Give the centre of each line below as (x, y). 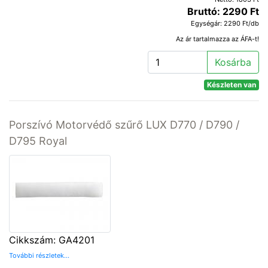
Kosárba (233, 62)
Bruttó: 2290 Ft (223, 11)
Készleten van (232, 84)
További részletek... (39, 255)
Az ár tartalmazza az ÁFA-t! (217, 39)
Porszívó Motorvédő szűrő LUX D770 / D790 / (124, 124)
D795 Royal (38, 141)
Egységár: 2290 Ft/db (225, 23)
